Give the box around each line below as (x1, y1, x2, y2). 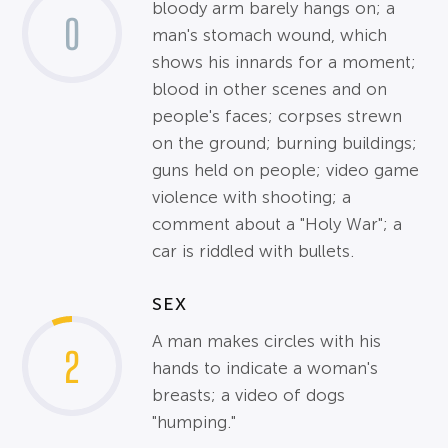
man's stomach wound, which (152, 26, 388, 45)
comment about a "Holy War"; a (152, 215, 403, 234)
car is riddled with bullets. (152, 242, 355, 261)
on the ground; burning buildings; (152, 134, 418, 153)
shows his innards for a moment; (152, 53, 417, 72)
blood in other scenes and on (152, 80, 388, 99)
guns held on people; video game (152, 161, 420, 180)
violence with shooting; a (152, 188, 352, 207)
